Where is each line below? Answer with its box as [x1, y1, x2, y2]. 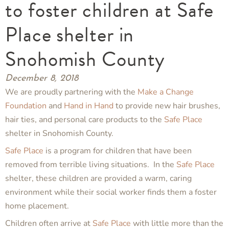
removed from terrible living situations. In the [5, 159, 176, 171]
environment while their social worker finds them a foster [5, 187, 217, 198]
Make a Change [138, 86, 194, 98]
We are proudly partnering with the [5, 86, 138, 98]
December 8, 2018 [5, 74, 78, 84]
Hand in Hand [64, 100, 113, 112]
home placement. [5, 200, 69, 212]
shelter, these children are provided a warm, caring [5, 173, 192, 185]
